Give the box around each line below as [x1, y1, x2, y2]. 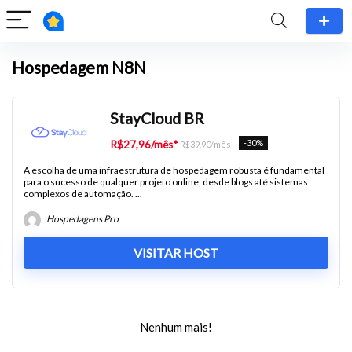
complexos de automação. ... [24, 188, 142, 200]
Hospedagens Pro [45, 213, 119, 225]
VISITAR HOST [134, 245, 218, 260]
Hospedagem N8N [12, 57, 146, 77]
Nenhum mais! [140, 320, 212, 334]
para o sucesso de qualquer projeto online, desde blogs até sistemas [24, 176, 308, 188]
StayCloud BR [110, 109, 204, 127]
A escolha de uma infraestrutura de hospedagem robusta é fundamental [24, 164, 324, 176]
